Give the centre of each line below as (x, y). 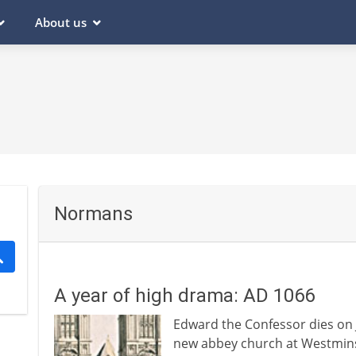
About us (61, 22)
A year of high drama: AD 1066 (184, 296)
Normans (93, 214)
